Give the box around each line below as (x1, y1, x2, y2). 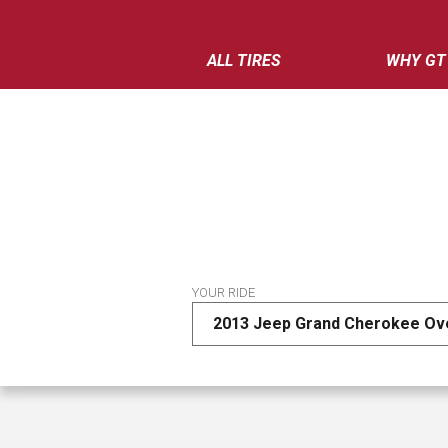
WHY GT (385, 51, 446, 70)
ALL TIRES (207, 51, 281, 70)
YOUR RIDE (192, 285, 255, 300)
